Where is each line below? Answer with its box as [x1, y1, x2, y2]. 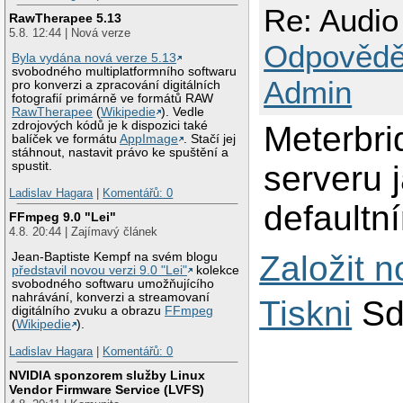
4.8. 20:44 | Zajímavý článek [9, 224, 158, 238]
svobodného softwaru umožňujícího [12, 277, 215, 291]
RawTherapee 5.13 [9, 10, 122, 25]
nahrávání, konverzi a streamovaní [12, 291, 210, 305]
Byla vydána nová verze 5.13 [12, 51, 177, 66]
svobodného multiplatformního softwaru [12, 65, 237, 79]
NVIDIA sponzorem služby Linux [9, 367, 206, 382]
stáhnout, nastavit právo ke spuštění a [12, 146, 229, 160]
